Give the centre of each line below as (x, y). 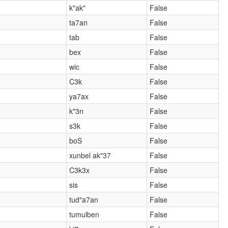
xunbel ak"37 (90, 155)
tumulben (84, 214)
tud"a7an (84, 199)
